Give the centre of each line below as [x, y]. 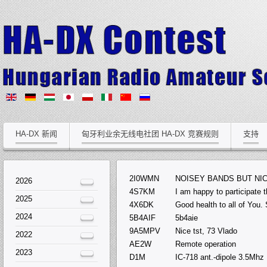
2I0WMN [144, 178]
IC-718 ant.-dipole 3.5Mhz [220, 257]
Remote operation [206, 244]
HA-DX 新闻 [36, 133]
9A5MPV [145, 231]
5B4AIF [142, 218]
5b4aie [187, 218]
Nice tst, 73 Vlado [206, 231]
